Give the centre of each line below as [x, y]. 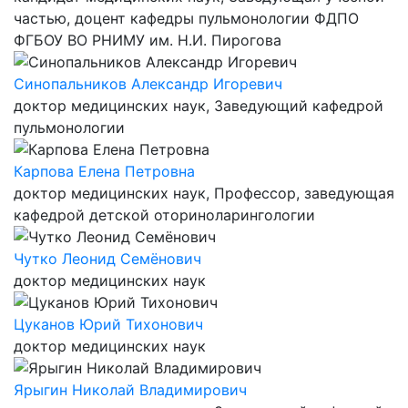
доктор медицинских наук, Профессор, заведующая [204, 193]
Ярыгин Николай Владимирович [130, 390]
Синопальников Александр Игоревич [148, 84]
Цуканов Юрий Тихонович [108, 324]
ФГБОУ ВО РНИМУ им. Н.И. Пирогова [148, 40]
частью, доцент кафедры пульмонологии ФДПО [186, 18]
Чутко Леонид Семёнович [107, 259]
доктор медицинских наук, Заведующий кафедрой [199, 106]
